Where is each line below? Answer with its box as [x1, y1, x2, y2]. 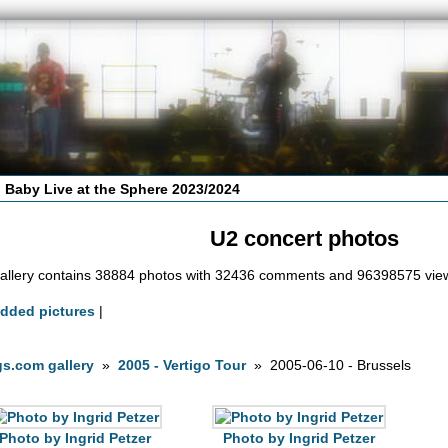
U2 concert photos [209, 226, 399, 252]
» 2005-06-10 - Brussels [246, 357, 412, 374]
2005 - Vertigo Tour [118, 357, 247, 374]
